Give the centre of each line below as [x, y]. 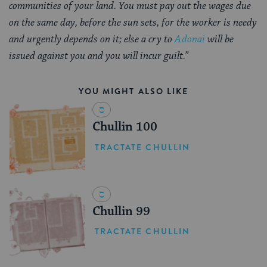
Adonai [190, 40]
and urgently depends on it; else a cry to [92, 40]
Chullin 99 [121, 211]
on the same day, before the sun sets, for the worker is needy [133, 23]
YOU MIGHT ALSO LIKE [133, 91]
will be [219, 40]
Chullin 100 [125, 127]
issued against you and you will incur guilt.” [99, 56]
